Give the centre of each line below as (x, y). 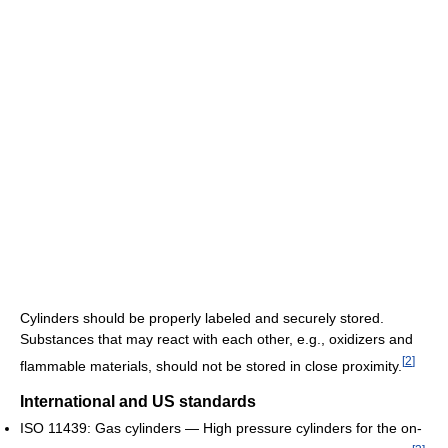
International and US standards (138, 402)
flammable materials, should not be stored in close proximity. (211, 365)
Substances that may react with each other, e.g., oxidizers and (216, 338)
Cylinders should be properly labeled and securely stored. (202, 317)
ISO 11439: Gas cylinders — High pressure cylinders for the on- (221, 428)
